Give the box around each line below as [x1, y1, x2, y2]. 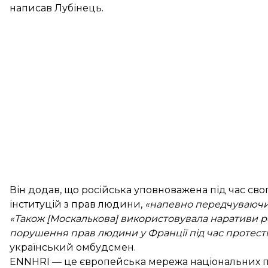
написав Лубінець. [10, 2, 103, 14]
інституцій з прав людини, [10, 199, 145, 210]
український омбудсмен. [10, 242, 136, 253]
